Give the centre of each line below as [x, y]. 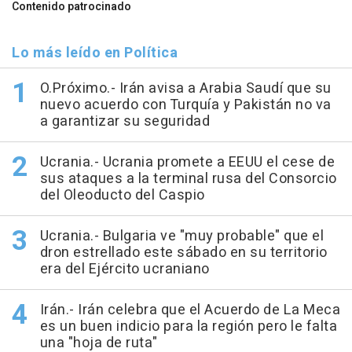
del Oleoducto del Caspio [122, 196]
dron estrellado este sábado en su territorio [183, 253]
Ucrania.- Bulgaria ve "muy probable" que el [181, 236]
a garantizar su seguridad [125, 122]
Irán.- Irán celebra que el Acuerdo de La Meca [190, 310]
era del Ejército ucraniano [125, 269]
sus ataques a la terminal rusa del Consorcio [188, 179]
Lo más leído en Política [95, 53]
